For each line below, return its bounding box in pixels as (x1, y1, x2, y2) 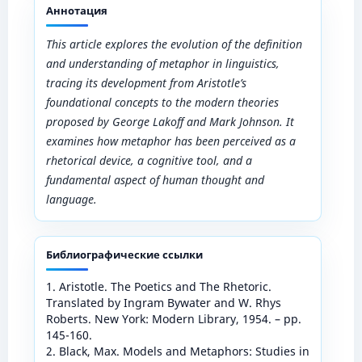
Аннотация (45, 2, 107, 18)
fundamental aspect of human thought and (45, 171, 264, 187)
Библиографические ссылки (45, 246, 203, 262)
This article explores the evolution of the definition (45, 36, 302, 52)
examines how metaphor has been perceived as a (45, 133, 296, 149)
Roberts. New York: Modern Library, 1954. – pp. (45, 310, 301, 326)
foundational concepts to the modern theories (45, 94, 279, 110)
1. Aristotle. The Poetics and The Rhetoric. (45, 278, 271, 294)
